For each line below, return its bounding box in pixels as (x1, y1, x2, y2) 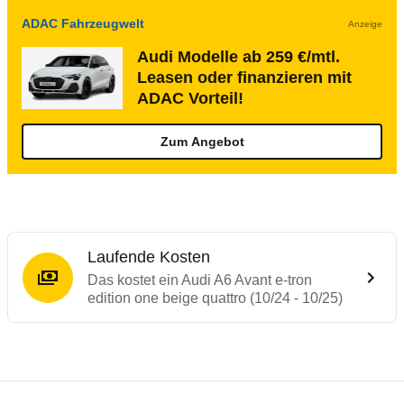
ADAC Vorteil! (137, 89, 243, 107)
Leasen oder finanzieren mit (137, 69, 352, 87)
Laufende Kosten (87, 248, 210, 266)
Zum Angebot (160, 134, 244, 149)
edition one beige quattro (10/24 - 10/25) (87, 290, 343, 306)
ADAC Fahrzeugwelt (22, 16, 144, 31)
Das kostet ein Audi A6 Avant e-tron (87, 272, 312, 288)
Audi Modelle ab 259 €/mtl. (137, 48, 340, 66)
